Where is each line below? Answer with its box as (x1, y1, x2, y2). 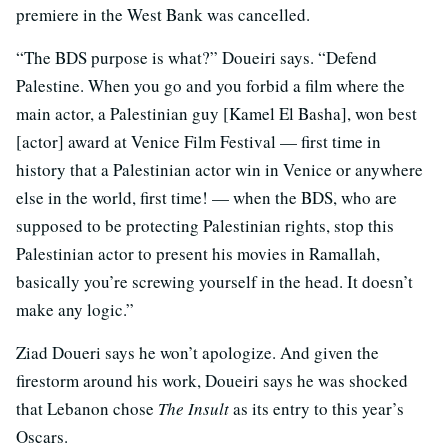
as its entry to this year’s (229, 396, 404, 420)
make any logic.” (16, 297, 134, 321)
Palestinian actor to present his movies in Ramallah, (16, 241, 380, 265)
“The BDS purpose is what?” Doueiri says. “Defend (16, 45, 377, 69)
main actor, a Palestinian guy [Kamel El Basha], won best (16, 101, 417, 125)
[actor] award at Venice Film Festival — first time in (16, 129, 381, 153)
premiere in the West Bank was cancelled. (16, 2, 310, 26)
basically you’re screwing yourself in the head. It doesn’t (16, 269, 413, 293)
